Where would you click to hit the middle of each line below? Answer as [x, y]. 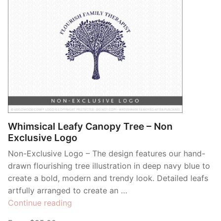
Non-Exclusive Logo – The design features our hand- [107, 154]
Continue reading [40, 203]
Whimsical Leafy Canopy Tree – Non [90, 127]
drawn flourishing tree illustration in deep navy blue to [109, 166]
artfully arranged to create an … [68, 191]
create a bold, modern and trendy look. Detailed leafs [108, 178]
